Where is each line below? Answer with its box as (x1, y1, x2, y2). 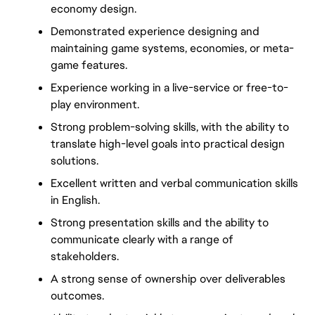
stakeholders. (51, 248, 119, 264)
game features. (51, 57, 127, 72)
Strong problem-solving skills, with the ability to (51, 119, 289, 134)
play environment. (51, 96, 139, 112)
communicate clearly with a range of (51, 231, 233, 247)
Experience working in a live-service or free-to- (51, 79, 288, 95)
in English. (51, 192, 100, 207)
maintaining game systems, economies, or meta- (51, 40, 294, 56)
